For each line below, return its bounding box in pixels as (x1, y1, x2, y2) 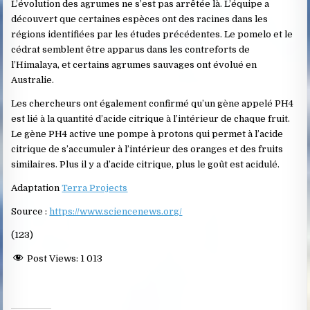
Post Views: (27, 253, 79, 264)
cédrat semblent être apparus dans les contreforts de (11, 44, 250, 55)
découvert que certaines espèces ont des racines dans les (11, 13, 268, 24)
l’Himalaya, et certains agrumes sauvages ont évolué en (11, 59, 257, 70)
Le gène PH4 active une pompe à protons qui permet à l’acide (11, 128, 284, 139)
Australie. (11, 74, 55, 85)
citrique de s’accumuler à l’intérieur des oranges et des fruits (11, 143, 284, 154)
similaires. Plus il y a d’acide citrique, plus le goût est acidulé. (11, 158, 280, 170)
